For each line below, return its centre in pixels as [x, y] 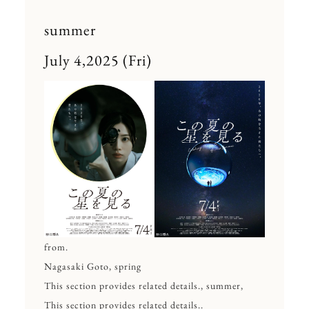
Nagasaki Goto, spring [92, 266]
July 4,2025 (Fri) [98, 61]
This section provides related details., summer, [143, 285]
